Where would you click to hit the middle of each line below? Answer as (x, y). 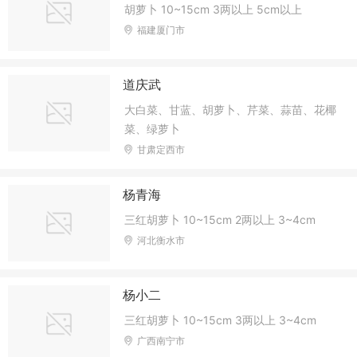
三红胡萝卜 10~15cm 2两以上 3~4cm (220, 219)
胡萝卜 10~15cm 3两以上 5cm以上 (214, 9)
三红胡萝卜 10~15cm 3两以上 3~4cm (221, 320)
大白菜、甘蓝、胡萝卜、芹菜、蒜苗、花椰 (231, 109)
